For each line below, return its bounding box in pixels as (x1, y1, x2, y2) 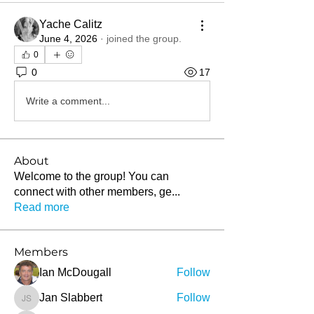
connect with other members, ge (14, 186, 172, 198)
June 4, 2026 (39, 33, 97, 44)
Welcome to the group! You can (14, 170, 169, 182)
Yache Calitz (39, 18, 102, 30)
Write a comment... (26, 95, 110, 107)
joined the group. (107, 33, 182, 44)
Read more (14, 201, 69, 213)
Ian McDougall (39, 266, 111, 278)
